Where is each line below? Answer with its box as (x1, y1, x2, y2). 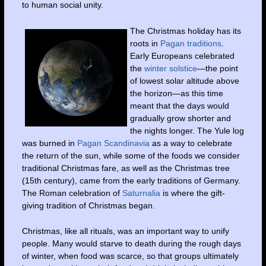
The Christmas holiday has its (129, 26, 241, 36)
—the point (197, 63, 238, 73)
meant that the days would (129, 100, 229, 110)
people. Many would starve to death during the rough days (21, 238, 241, 248)
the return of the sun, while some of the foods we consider (21, 150, 240, 160)
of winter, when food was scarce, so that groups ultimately (21, 251, 239, 261)
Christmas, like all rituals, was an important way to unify (21, 226, 229, 236)
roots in (129, 38, 160, 48)
